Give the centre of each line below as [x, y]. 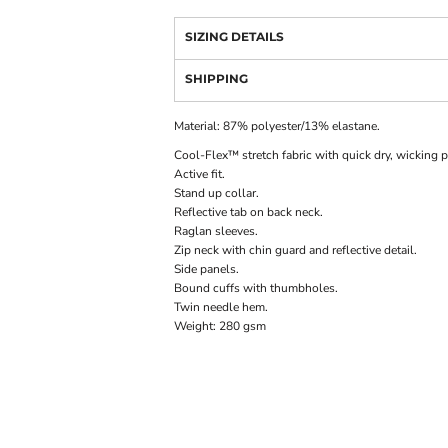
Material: [198, 126]
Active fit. [199, 174]
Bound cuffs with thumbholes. [256, 288]
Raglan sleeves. [216, 231]
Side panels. [206, 269]
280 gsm [242, 326]
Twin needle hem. [221, 307]
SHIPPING [216, 79]
